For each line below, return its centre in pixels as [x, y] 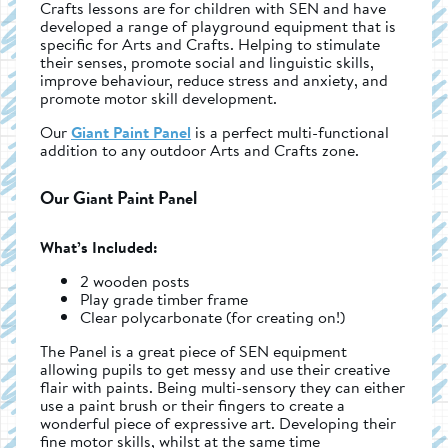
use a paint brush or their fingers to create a [192, 404]
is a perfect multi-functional [292, 131]
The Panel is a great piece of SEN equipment [193, 350]
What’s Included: [99, 246]
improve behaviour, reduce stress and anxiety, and [214, 79]
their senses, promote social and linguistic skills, [207, 61]
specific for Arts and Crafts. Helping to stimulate [210, 43]
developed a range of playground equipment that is [218, 25]
